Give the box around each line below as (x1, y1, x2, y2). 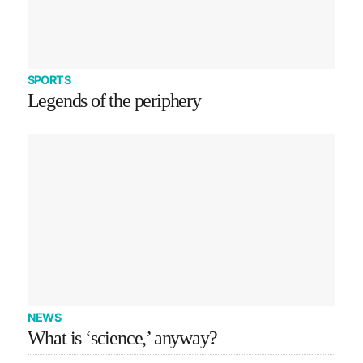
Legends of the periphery (27, 89, 201, 111)
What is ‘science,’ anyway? (27, 327, 217, 349)
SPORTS (27, 72, 71, 87)
